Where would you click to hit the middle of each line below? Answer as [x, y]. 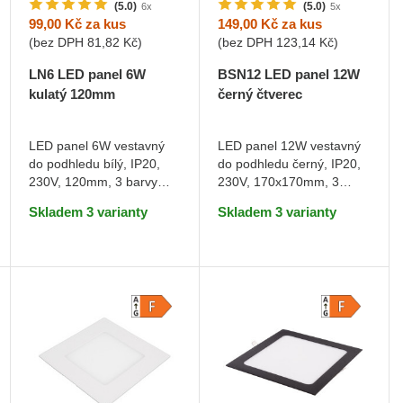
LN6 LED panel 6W [87, 75]
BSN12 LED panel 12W [289, 75]
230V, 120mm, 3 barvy [93, 182]
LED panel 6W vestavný [96, 146]
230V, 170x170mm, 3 [279, 182]
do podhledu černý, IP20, [290, 164]
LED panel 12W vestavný [290, 146]
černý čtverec [260, 94]
